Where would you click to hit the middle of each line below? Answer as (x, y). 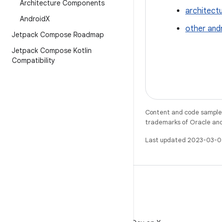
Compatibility (33, 60)
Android (33, 19)
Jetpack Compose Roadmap (58, 35)
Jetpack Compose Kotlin (52, 51)
